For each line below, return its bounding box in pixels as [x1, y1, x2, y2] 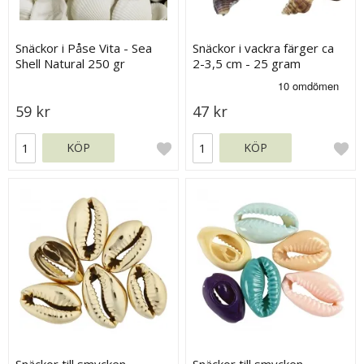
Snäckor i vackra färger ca [193, 39, 335, 56]
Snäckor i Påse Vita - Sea [15, 39, 153, 56]
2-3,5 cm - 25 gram [193, 54, 301, 71]
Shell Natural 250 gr [15, 54, 126, 71]
